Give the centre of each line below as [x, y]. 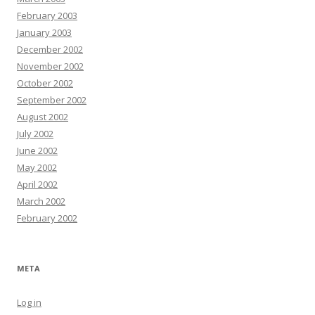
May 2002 [37, 167]
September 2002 [52, 100]
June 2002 [37, 150]
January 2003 [44, 32]
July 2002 [35, 134]
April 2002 [37, 184]
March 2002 [41, 201]
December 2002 [50, 49]
